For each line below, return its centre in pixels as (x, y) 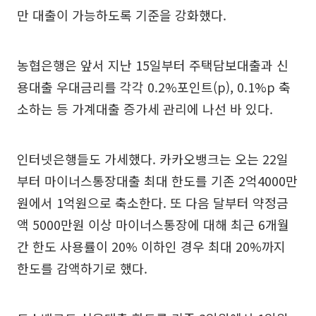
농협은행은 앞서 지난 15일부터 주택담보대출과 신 (153, 65)
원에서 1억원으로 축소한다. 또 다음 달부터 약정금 (153, 202)
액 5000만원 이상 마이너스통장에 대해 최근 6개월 (153, 224)
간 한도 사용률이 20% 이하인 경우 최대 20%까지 (151, 246)
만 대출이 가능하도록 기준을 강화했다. (122, 14)
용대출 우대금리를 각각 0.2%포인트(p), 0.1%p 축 (154, 86)
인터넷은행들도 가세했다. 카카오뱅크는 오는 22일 (153, 158)
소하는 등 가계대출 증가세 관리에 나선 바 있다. (145, 108)
